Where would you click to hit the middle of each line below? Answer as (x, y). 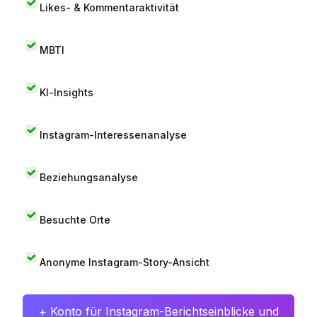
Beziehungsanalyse (89, 177)
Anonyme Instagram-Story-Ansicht (125, 262)
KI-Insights (67, 92)
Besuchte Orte (75, 219)
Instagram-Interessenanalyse (113, 134)
